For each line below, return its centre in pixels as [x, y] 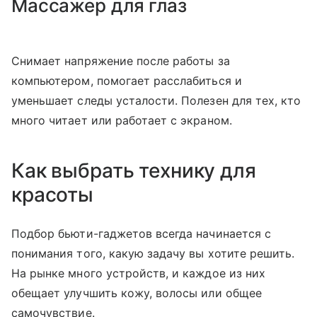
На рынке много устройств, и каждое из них [138, 273]
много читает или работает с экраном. [122, 120]
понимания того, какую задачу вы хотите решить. [153, 253]
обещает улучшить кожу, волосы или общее [137, 293]
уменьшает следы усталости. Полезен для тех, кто [156, 100]
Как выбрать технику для [134, 171]
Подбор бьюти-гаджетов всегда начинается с [141, 234]
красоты [53, 195]
